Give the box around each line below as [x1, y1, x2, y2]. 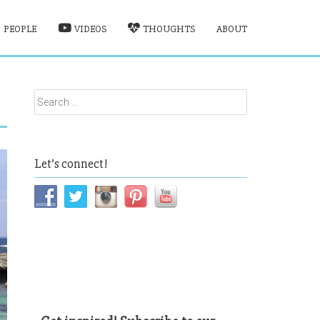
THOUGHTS [143, 23, 195, 35]
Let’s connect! [34, 156, 108, 171]
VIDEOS [74, 23, 106, 35]
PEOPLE [3, 23, 36, 35]
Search [34, 90, 70, 104]
